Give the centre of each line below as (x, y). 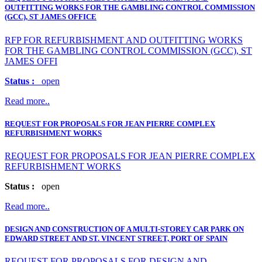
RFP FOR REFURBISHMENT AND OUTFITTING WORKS (124, 40)
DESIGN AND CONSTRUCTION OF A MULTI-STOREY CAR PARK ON (124, 229)
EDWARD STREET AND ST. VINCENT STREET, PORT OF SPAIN (116, 239)
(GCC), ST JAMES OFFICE (51, 17)
